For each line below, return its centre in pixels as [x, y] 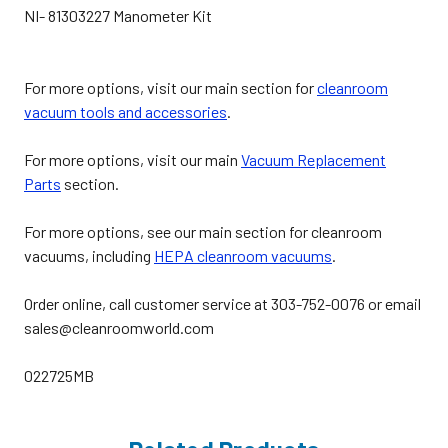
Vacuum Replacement [313, 159]
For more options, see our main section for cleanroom [203, 231]
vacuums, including [89, 255]
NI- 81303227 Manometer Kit [118, 15]
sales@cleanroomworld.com [119, 327]
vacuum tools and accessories [125, 111]
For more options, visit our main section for [170, 87]
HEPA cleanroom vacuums [243, 255]
